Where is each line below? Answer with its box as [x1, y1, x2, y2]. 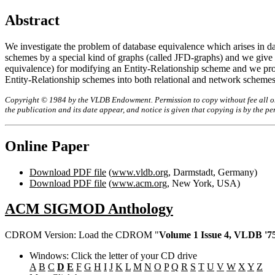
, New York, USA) [167, 177, 240, 188]
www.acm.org [112, 177, 167, 188]
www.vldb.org [112, 166, 168, 177]
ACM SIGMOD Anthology [5, 201, 173, 217]
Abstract [5, 12, 60, 28]
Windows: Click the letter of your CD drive [29, 250, 197, 261]
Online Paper [5, 137, 90, 154]
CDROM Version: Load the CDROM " [5, 230, 159, 241]
